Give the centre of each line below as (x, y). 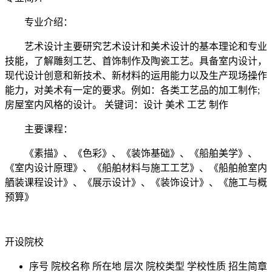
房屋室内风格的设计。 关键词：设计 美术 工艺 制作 (117, 104)
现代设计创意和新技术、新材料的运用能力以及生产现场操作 (136, 75)
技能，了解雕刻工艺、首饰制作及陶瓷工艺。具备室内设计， (136, 61)
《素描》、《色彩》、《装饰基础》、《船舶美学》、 (131, 153)
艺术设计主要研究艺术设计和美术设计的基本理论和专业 (136, 46)
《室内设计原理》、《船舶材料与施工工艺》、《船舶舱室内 (136, 168)
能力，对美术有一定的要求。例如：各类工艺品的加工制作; (132, 90)
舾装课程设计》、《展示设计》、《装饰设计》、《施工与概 (136, 182)
